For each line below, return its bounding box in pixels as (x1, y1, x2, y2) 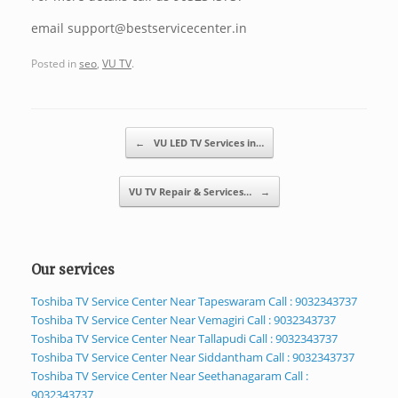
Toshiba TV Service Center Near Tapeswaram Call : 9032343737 (31, 292, 357, 309)
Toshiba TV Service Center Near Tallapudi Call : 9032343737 (31, 330, 338, 346)
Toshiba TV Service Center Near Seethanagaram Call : (31, 367, 308, 384)
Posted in (31, 55, 79, 70)
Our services (31, 260, 115, 278)
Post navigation (31, 127, 129, 144)
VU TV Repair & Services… (128, 184, 254, 198)
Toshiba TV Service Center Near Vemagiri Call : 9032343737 (31, 311, 336, 328)
